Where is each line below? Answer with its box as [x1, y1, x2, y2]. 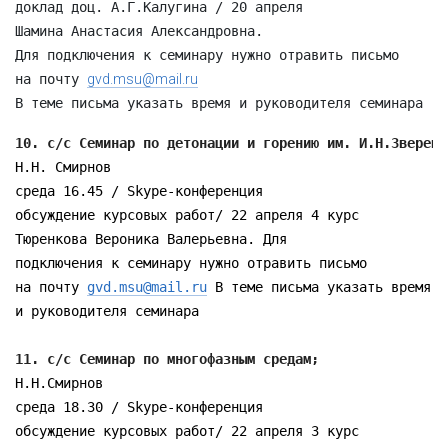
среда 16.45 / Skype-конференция [15, 183, 263, 199]
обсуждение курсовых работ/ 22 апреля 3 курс [15, 423, 367, 439]
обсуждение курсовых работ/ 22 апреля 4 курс [15, 207, 367, 223]
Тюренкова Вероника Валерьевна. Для [15, 231, 287, 247]
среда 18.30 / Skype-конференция [15, 399, 263, 415]
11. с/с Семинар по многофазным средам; [15, 351, 327, 367]
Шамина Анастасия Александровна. [15, 23, 271, 39]
